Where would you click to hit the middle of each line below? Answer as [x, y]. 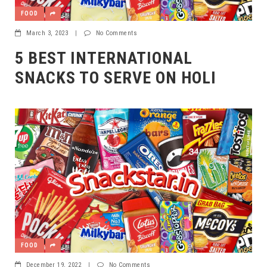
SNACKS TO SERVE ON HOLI [116, 77]
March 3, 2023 [47, 33]
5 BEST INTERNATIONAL [104, 58]
